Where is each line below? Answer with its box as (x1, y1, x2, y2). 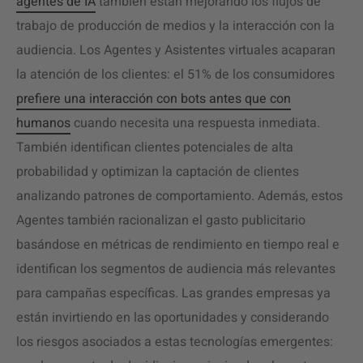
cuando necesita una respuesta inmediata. (70, 113, 320, 133)
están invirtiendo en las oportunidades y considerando (16, 308, 329, 327)
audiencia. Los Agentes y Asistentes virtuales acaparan (16, 41, 335, 60)
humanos (16, 113, 70, 133)
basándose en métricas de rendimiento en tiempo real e (16, 235, 340, 254)
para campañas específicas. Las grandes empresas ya (16, 284, 331, 303)
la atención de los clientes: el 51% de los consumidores (16, 65, 335, 84)
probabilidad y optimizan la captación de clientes (16, 162, 299, 181)
